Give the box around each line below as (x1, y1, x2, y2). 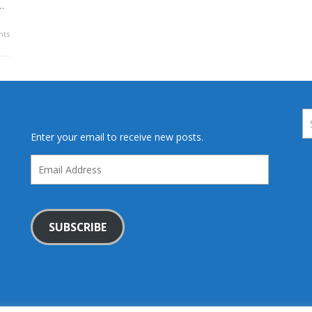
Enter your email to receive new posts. (31, 130, 203, 144)
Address (30, 169, 66, 183)
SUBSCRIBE (48, 219, 107, 235)
